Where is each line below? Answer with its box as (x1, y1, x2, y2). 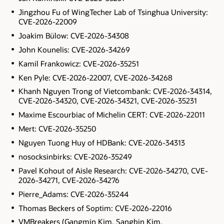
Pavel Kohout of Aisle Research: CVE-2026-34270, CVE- (18, 165, 208, 175)
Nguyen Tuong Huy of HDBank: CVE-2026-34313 (18, 137, 185, 148)
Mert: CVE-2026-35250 (18, 123, 96, 134)
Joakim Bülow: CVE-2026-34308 (18, 30, 129, 40)
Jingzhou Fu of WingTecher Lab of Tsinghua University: (18, 7, 208, 17)
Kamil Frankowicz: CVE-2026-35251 (18, 58, 139, 68)
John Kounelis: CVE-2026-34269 (18, 44, 130, 54)
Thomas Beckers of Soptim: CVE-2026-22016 (18, 202, 172, 213)
